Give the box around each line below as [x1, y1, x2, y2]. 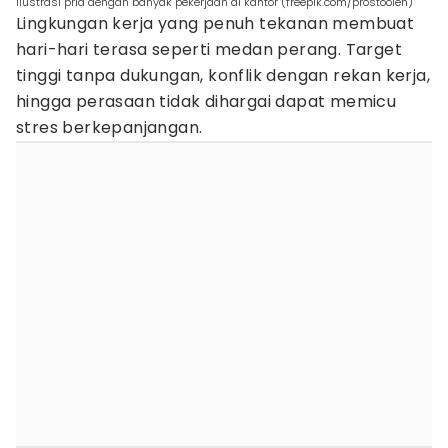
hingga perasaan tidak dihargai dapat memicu [16, 90, 397, 113]
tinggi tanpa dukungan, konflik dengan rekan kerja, [16, 64, 430, 87]
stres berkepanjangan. [16, 116, 203, 139]
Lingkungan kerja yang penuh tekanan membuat [16, 12, 415, 35]
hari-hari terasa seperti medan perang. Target [16, 38, 402, 61]
